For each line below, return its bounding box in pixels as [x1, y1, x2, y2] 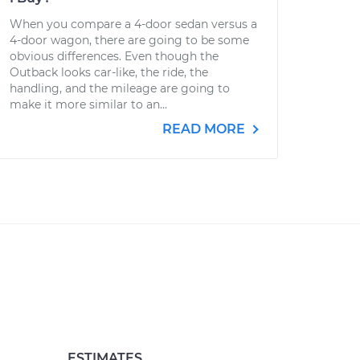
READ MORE [162, 121, 248, 137]
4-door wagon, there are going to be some [10, 33, 249, 47]
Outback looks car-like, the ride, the [10, 65, 208, 80]
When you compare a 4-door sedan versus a [10, 17, 257, 31]
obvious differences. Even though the [10, 49, 219, 63]
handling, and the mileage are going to [10, 81, 230, 96]
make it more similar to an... [10, 97, 167, 112]
